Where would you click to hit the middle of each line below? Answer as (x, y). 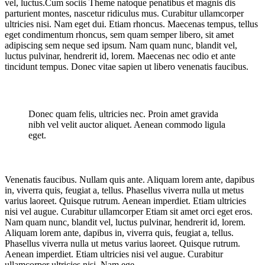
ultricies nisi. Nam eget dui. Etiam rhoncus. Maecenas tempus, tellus (131, 24)
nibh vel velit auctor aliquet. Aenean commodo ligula (127, 125)
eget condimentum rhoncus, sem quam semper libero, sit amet (119, 35)
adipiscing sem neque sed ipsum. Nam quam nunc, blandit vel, (121, 46)
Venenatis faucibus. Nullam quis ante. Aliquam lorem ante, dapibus (130, 180)
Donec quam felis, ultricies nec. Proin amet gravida (123, 114)
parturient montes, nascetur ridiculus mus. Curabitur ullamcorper (124, 14)
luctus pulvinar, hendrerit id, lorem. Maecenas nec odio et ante (120, 56)
